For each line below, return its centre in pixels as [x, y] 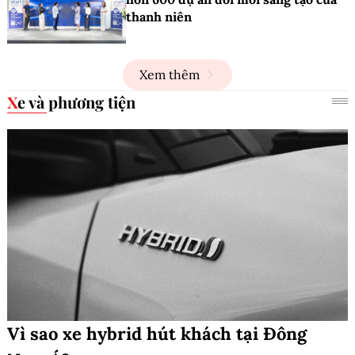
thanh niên [159, 16]
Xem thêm [170, 74]
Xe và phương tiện [76, 101]
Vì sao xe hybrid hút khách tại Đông [157, 333]
